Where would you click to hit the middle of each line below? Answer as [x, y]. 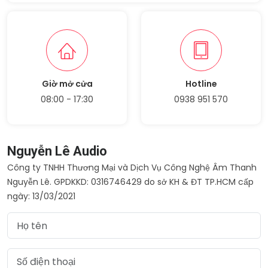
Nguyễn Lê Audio [57, 151]
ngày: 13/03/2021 [41, 196]
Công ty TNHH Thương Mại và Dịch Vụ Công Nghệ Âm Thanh [132, 167]
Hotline [201, 84]
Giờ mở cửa [67, 84]
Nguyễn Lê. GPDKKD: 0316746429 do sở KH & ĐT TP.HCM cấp [130, 182]
